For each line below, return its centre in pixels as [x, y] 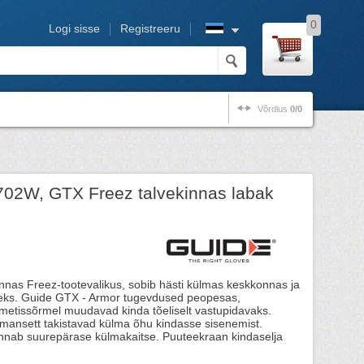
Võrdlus [274, 109]
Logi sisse [74, 29]
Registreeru [150, 29]
